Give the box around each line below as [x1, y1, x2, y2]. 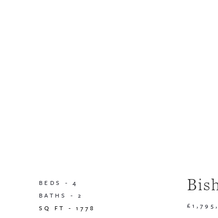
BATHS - [39, 191, 78, 200]
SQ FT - [39, 203, 76, 213]
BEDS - [39, 178, 73, 187]
